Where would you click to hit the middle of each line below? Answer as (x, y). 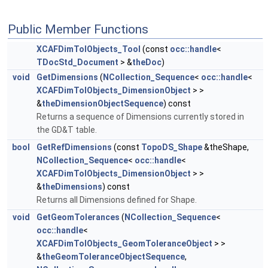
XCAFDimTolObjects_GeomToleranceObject (124, 243)
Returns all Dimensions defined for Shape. (117, 200)
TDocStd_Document (77, 62)
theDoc (147, 62)
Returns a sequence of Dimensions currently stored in (140, 117)
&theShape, (226, 147)
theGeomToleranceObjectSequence (113, 257)
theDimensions (72, 187)
